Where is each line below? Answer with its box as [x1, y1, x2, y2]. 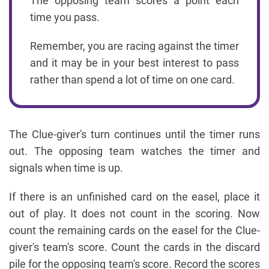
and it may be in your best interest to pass [30, 56, 239, 69]
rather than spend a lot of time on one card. [30, 73, 235, 86]
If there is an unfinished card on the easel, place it [9, 190, 260, 203]
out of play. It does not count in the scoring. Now [9, 207, 260, 220]
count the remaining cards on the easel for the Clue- [9, 223, 260, 237]
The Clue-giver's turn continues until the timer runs [9, 127, 260, 141]
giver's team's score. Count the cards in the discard [9, 240, 260, 253]
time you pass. [30, 10, 100, 23]
